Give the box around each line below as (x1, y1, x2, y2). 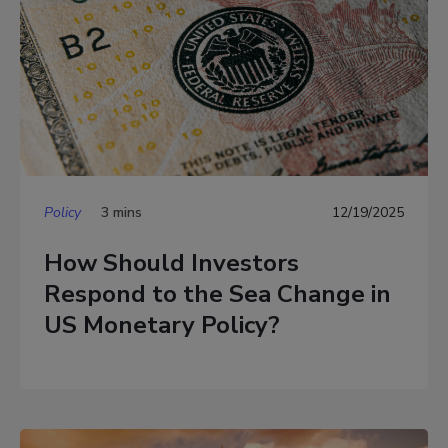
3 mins (101, 203, 142, 223)
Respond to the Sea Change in (44, 277, 391, 310)
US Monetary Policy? (44, 308, 280, 341)
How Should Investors (44, 246, 299, 279)
